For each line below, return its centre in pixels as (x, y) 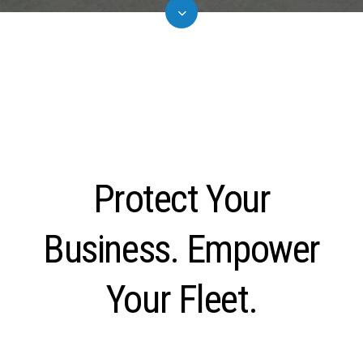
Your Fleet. (181, 300)
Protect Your (181, 199)
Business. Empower (181, 250)
